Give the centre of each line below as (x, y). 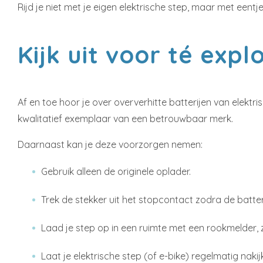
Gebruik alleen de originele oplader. (116, 171)
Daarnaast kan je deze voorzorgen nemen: (110, 144)
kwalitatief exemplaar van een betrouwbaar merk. (125, 119)
